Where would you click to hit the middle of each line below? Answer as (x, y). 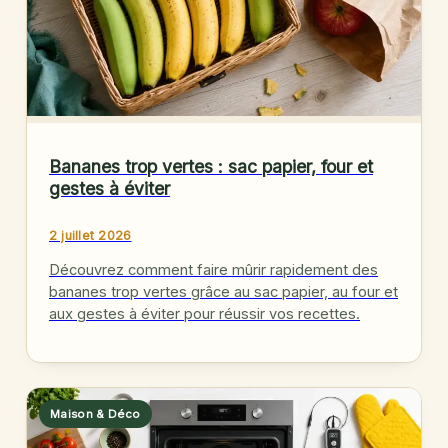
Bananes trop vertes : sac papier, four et (211, 166)
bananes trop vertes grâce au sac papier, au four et (223, 292)
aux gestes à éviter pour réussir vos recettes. (204, 314)
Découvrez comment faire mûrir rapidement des (213, 270)
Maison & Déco (95, 414)
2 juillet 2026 (90, 235)
